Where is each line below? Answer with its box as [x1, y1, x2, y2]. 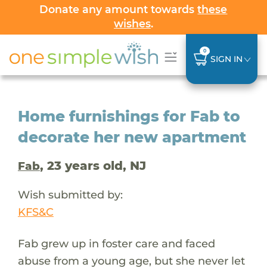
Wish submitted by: [17, 187, 123, 201]
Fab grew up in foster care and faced [17, 236, 215, 250]
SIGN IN [210, 53, 243, 64]
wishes [113, 17, 151, 30]
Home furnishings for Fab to [17, 107, 240, 125]
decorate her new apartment [17, 128, 246, 146]
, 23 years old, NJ [39, 158, 146, 173]
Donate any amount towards [39, 3, 198, 15]
